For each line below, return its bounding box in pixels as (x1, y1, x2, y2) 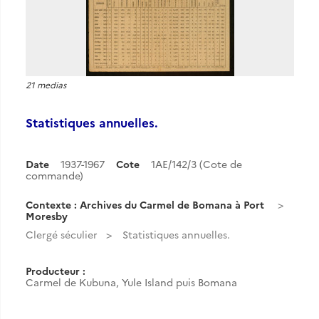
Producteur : (26, 263, 85, 278)
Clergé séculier (26, 227, 98, 241)
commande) (26, 168, 83, 182)
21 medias (26, 78, 66, 90)
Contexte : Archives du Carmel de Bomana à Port (26, 197, 264, 211)
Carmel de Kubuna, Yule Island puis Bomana (26, 275, 237, 289)
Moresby (26, 209, 68, 223)
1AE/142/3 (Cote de (151, 157, 242, 171)
